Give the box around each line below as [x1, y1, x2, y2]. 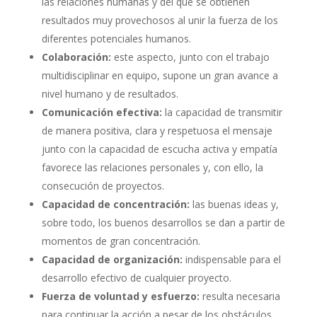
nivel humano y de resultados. [41, 86, 178, 100]
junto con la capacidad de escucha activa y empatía [41, 142, 277, 156]
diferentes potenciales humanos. [41, 31, 191, 45]
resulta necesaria [199, 289, 280, 303]
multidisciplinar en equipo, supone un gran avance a [41, 68, 278, 82]
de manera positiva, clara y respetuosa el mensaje [41, 123, 272, 137]
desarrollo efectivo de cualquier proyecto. [41, 270, 231, 284]
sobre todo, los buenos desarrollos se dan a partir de [41, 215, 285, 229]
